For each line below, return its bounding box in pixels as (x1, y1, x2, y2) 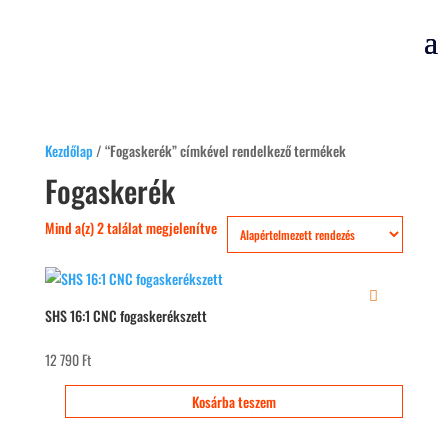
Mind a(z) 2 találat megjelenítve (44, 217, 217, 238)
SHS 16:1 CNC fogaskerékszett (44, 305, 207, 326)
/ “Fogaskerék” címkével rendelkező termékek (92, 140, 346, 161)
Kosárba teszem (191, 390, 276, 412)
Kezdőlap (44, 140, 93, 161)
